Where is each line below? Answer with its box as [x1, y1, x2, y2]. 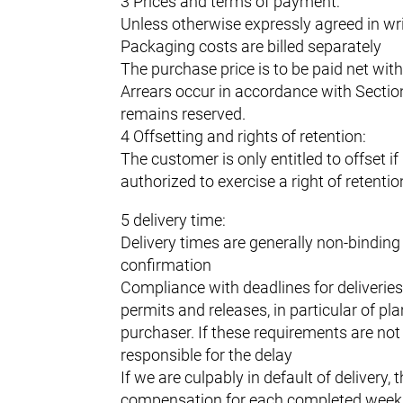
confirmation [121, 255, 212, 274]
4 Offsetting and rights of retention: [121, 126, 367, 146]
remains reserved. [121, 103, 246, 123]
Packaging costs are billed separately [121, 36, 382, 56]
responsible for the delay [121, 345, 293, 364]
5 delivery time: [121, 210, 227, 229]
